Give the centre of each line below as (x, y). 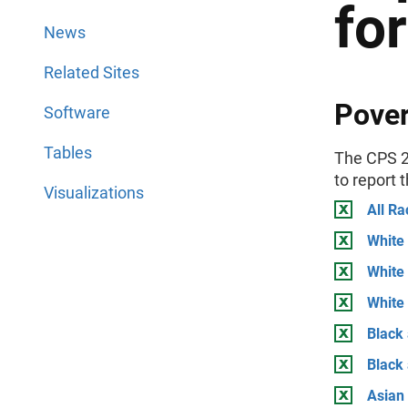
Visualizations (94, 193)
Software (77, 112)
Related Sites (92, 72)
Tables (68, 153)
